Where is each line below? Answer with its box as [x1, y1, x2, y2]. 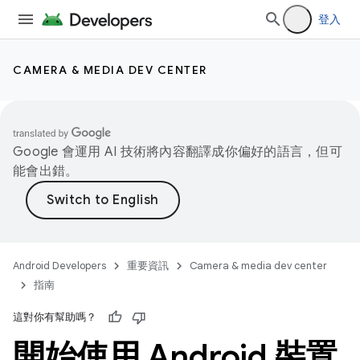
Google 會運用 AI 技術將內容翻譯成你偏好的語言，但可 [13, 144, 342, 160]
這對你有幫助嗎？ [13, 310, 96, 324]
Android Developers [13, 259, 106, 272]
